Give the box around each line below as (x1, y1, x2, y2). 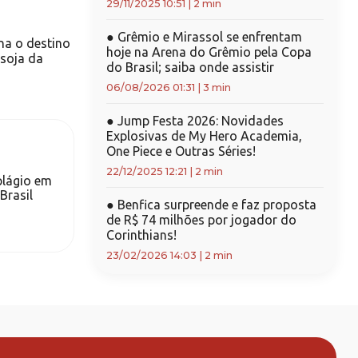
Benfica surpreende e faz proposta (113, 197, 316, 212)
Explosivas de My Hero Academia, (105, 129, 302, 143)
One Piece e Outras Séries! (105, 144, 256, 158)
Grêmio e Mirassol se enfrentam (113, 30, 302, 44)
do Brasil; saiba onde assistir (105, 60, 274, 74)
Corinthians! (105, 228, 177, 242)
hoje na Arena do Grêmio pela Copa (105, 45, 312, 59)
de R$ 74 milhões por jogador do (105, 213, 296, 227)
